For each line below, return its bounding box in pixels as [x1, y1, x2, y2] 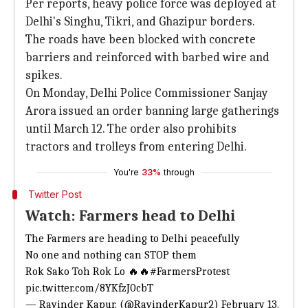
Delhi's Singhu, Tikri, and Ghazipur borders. [25, 14, 255, 29]
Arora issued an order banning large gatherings [25, 104, 279, 118]
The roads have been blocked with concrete [25, 32, 256, 47]
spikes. [25, 68, 63, 82]
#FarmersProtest [150, 265, 230, 278]
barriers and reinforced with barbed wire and [25, 50, 269, 65]
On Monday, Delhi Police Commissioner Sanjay [25, 86, 268, 100]
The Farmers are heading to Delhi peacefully [25, 232, 240, 245]
